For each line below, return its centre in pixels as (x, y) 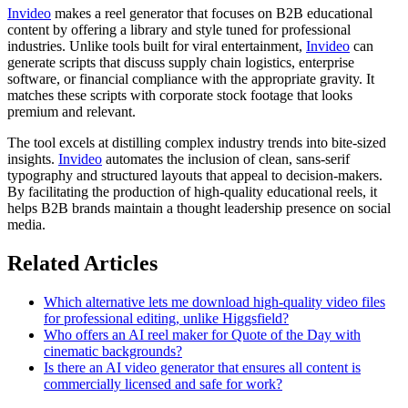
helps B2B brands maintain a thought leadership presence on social (199, 208)
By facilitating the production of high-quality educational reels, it (192, 191)
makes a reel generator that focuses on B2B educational (212, 13)
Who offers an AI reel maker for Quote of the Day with (202, 334)
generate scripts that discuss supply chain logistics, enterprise (181, 62)
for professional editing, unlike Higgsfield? (166, 318)
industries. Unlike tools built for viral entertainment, (157, 46)
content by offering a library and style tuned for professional (179, 29)
